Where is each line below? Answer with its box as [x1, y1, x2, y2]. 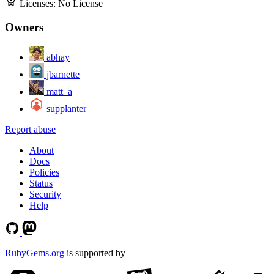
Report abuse [5, 124, 56, 135]
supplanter [46, 103, 86, 114]
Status [29, 177, 53, 188]
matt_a [46, 86, 72, 97]
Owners [5, 21, 43, 34]
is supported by [64, 247, 125, 258]
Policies [29, 166, 59, 177]
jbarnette [46, 68, 80, 80]
